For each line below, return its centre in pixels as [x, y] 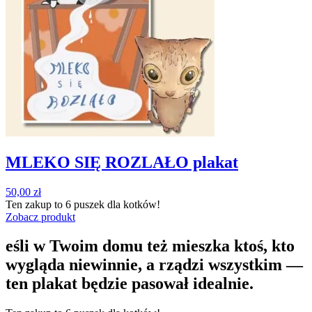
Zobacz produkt [40, 217]
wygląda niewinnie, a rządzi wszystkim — [154, 265]
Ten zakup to [36, 204]
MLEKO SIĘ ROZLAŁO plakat [122, 162]
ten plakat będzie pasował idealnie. [130, 284]
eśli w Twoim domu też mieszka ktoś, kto [150, 246]
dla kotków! [132, 204]
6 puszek [85, 204]
